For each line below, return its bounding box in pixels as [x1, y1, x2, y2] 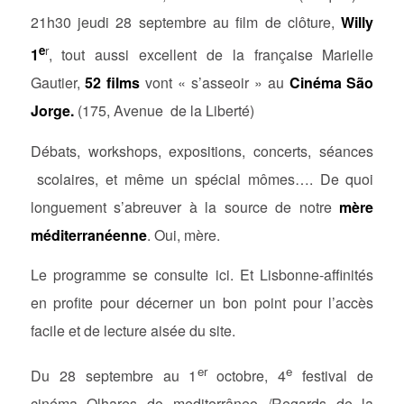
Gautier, [30, 71, 86, 93]
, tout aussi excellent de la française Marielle [48, 43, 374, 65]
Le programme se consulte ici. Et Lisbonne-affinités [30, 264, 374, 286]
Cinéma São [289, 71, 374, 93]
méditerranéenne [30, 224, 147, 245]
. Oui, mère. [146, 224, 220, 245]
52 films [85, 71, 141, 93]
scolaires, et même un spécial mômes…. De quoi [30, 168, 374, 189]
